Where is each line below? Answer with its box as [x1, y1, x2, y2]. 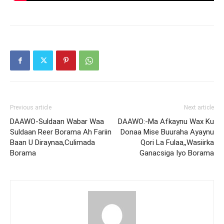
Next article [184, 104, 214, 111]
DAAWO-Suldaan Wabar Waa [10, 117, 104, 126]
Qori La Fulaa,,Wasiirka [140, 138, 214, 147]
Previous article [10, 104, 51, 111]
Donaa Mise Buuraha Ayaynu [120, 127, 214, 137]
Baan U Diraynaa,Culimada [10, 138, 95, 147]
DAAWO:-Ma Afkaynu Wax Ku [118, 117, 214, 126]
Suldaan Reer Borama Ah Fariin [10, 127, 111, 137]
